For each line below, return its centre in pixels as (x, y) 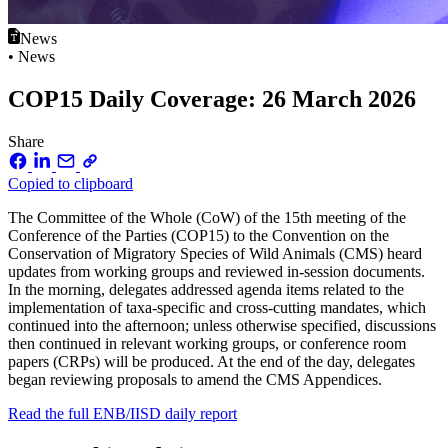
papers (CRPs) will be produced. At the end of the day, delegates (211, 361)
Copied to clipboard (70, 183)
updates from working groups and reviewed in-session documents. (216, 271)
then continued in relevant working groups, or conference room (207, 343)
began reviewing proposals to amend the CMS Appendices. (195, 379)
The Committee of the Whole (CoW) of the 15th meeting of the (207, 217)
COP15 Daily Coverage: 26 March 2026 (212, 98)
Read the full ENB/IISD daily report (122, 413)
